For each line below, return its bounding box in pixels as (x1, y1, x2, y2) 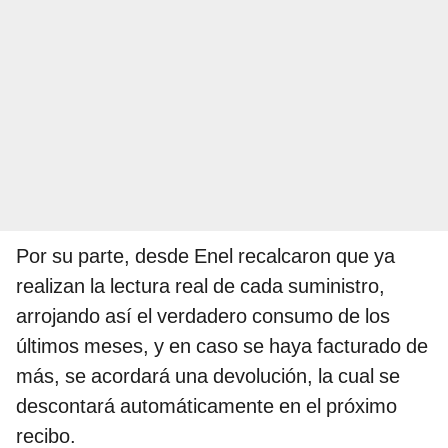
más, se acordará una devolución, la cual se (16, 364, 400, 389)
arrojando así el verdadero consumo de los (16, 304, 390, 329)
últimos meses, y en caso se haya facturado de (16, 334, 428, 359)
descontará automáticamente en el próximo (16, 394, 397, 419)
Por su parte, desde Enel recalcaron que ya (16, 244, 395, 269)
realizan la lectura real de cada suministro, (16, 274, 385, 299)
